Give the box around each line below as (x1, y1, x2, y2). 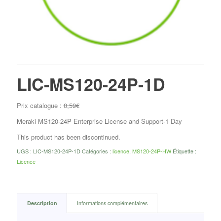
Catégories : (81, 147, 112, 155)
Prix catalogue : (16, 100, 64, 110)
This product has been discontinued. (16, 132, 120, 142)
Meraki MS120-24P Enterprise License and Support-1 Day (16, 116, 182, 126)
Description (27, 199, 57, 207)
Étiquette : (172, 147, 196, 155)
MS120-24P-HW (132, 147, 171, 155)
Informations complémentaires (76, 199, 147, 207)
